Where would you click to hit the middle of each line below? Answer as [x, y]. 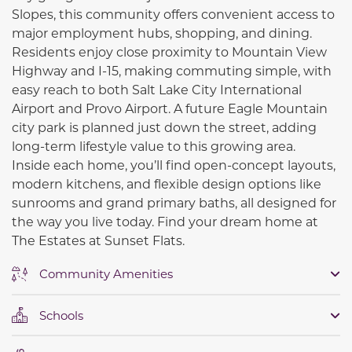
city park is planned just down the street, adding [164, 127]
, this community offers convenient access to [194, 14]
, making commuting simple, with [225, 71]
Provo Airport [127, 108]
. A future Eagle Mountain [248, 108]
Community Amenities [106, 274]
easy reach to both [72, 90]
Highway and [55, 71]
